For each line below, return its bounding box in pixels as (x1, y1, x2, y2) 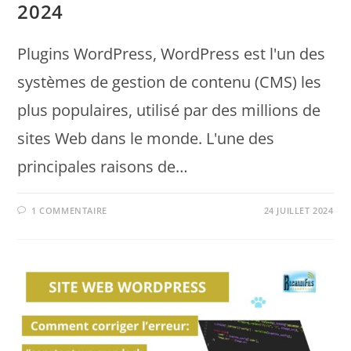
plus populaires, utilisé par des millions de (17, 100, 321, 121)
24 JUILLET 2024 (263, 204, 334, 217)
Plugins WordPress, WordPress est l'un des (17, 43, 326, 65)
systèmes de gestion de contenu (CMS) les (17, 71, 322, 93)
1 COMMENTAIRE (31, 204, 107, 217)
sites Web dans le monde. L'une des (17, 128, 275, 150)
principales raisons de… (17, 156, 189, 178)
